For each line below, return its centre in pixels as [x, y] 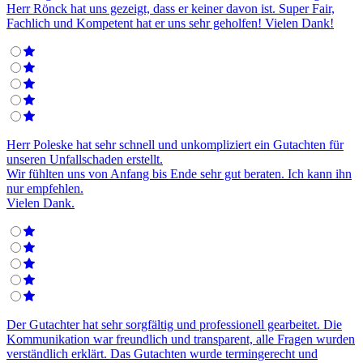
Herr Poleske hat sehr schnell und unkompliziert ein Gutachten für [175, 145]
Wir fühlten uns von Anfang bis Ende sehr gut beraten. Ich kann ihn [179, 174]
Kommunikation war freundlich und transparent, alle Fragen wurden [181, 340]
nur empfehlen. [45, 189]
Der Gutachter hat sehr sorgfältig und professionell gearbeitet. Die [174, 325]
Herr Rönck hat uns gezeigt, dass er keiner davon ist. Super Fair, [171, 9]
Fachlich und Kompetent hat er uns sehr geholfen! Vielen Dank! [170, 23]
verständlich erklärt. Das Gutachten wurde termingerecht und [162, 354]
